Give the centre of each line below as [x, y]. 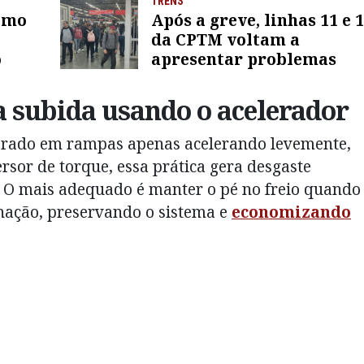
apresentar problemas [244, 59]
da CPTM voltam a [225, 40]
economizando [291, 212]
